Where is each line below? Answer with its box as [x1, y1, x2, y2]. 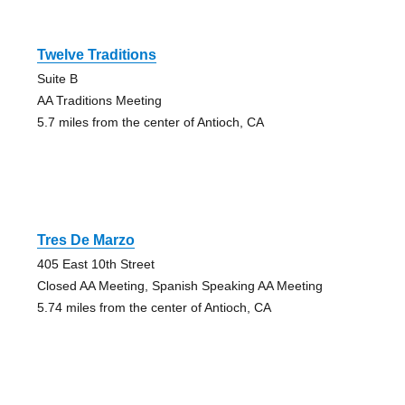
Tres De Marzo [36, 232, 135, 249]
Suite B [36, 71, 78, 87]
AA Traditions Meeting [36, 93, 162, 108]
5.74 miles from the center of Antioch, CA [36, 300, 271, 316]
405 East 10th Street [36, 257, 155, 272]
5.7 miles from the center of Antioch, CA [36, 115, 264, 130]
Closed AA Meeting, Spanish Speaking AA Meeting [36, 278, 323, 294]
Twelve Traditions [36, 47, 156, 63]
